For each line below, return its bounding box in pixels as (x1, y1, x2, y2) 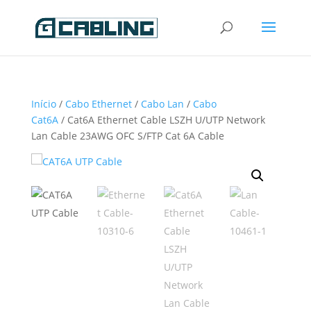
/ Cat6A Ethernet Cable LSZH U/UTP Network (58, 113, 265, 126)
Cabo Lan (140, 97, 184, 110)
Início (31, 97, 56, 110)
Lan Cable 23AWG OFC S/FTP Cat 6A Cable (31, 129, 224, 142)
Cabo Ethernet (65, 97, 132, 110)
